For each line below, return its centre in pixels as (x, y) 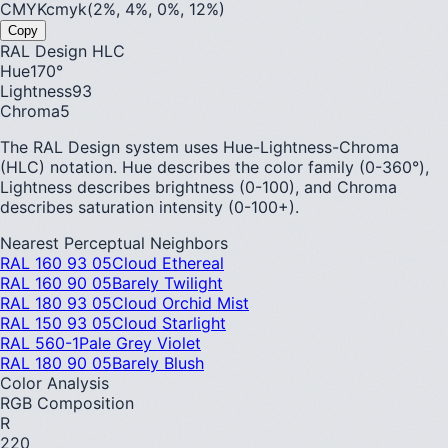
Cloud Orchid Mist (180, 303)
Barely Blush (158, 363)
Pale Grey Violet (140, 343)
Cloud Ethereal (168, 263)
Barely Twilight (167, 283)
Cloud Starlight (169, 323)
